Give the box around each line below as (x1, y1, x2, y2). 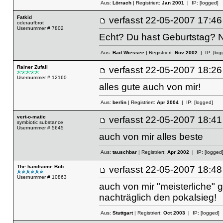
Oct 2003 (163, 210, 185, 216)
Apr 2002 (167, 149, 189, 155)
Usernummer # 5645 (16, 125, 64, 130)
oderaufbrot (16, 20, 44, 25)
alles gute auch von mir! (99, 81, 201, 92)
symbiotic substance (16, 119, 63, 125)
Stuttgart (112, 210, 133, 216)
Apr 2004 (156, 100, 179, 106)
